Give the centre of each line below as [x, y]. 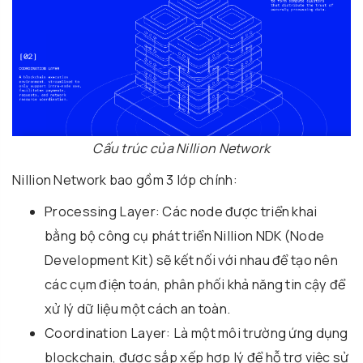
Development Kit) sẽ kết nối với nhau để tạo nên [192, 261]
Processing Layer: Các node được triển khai [181, 212]
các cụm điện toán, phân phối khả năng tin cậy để [195, 285]
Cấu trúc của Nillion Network [181, 149]
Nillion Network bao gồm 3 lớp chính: [125, 180]
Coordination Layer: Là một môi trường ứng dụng [196, 333]
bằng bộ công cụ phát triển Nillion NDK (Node [185, 236]
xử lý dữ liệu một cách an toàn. [138, 309]
